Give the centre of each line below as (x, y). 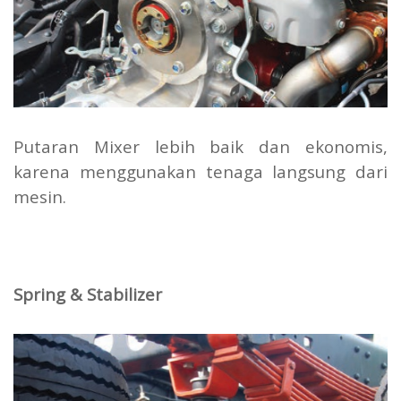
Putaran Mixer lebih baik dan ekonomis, (200, 147)
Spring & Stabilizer (88, 294)
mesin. (40, 197)
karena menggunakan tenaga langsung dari (200, 172)
